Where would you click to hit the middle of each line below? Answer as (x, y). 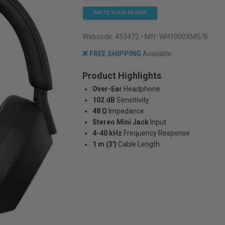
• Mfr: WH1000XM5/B (174, 37)
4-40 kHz (107, 133)
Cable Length (139, 144)
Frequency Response (156, 133)
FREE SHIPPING (114, 54)
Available (156, 54)
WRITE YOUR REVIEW (120, 13)
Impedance (126, 111)
